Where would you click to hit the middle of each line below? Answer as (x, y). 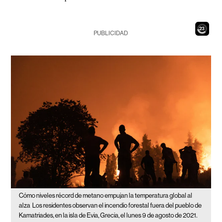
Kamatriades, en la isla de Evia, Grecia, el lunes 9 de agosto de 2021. (108, 216)
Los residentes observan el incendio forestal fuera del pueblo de (117, 206)
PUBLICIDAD (111, 33)
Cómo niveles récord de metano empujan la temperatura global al (106, 196)
